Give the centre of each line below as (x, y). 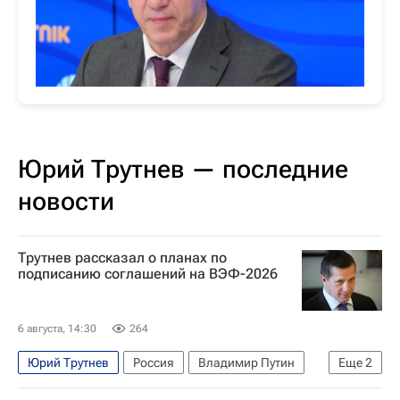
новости (66, 201)
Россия (154, 362)
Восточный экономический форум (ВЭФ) (145, 390)
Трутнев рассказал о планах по (122, 258)
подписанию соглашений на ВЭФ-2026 (148, 274)
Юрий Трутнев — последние (183, 169)
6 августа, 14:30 (57, 328)
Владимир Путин (246, 362)
